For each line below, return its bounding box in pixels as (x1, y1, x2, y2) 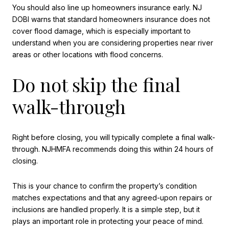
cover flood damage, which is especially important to (12, 26, 191, 35)
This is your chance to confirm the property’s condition (12, 181, 197, 191)
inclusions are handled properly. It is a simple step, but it (12, 205, 200, 214)
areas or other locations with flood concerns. (12, 50, 163, 59)
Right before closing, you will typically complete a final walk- (12, 132, 215, 142)
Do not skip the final (12, 72, 180, 97)
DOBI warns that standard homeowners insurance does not (12, 14, 210, 24)
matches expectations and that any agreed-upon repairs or (12, 193, 212, 202)
